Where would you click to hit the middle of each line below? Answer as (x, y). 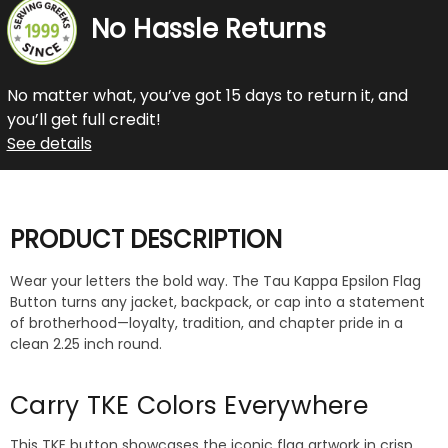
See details (49, 143)
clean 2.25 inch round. (86, 344)
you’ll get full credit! (83, 119)
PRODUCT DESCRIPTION (146, 239)
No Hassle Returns (208, 29)
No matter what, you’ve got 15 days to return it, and (207, 95)
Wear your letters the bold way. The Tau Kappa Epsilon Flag (215, 281)
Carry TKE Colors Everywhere (189, 406)
